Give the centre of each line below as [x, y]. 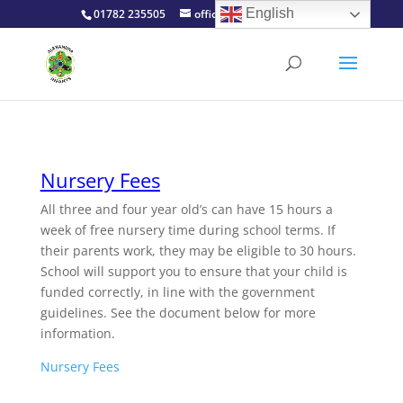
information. [79, 333]
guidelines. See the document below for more [178, 313]
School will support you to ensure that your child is [193, 271]
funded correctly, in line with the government [177, 292]
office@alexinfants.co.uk [258, 14]
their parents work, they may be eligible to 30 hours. [198, 251]
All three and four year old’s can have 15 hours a [186, 209]
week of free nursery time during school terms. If [188, 230]
